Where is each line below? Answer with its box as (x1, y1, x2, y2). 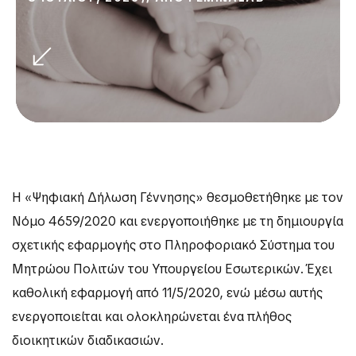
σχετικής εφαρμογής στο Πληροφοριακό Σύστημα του (12, 237, 335, 254)
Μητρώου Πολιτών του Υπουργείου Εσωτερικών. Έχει (12, 261, 332, 278)
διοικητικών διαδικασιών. (12, 332, 164, 350)
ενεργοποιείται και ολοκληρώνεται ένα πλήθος (12, 308, 292, 326)
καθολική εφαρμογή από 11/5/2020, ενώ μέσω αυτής (12, 284, 323, 302)
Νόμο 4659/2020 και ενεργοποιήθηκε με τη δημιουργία (12, 213, 343, 230)
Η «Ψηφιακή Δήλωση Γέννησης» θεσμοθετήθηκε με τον (12, 189, 343, 207)
